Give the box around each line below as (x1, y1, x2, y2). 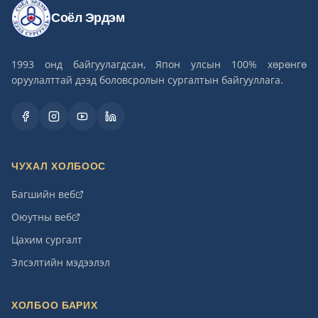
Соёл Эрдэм (51, 11, 125, 25)
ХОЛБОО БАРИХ (11, 300, 98, 311)
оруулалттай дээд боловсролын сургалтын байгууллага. (11, 73, 283, 87)
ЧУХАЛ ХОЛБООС (11, 160, 106, 172)
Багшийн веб (11, 187, 75, 201)
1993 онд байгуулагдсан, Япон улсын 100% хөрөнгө (11, 57, 307, 71)
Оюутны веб (11, 210, 72, 224)
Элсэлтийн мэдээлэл (11, 256, 110, 269)
